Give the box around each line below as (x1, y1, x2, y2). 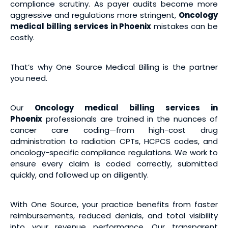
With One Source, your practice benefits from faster (10, 198, 218, 210)
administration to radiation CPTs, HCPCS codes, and (10, 135, 218, 147)
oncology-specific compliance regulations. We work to (10, 147, 218, 158)
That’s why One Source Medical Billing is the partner (10, 61, 218, 72)
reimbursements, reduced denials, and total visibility (10, 210, 218, 221)
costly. (10, 32, 35, 43)
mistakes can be (151, 20, 218, 32)
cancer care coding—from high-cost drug (10, 124, 218, 135)
